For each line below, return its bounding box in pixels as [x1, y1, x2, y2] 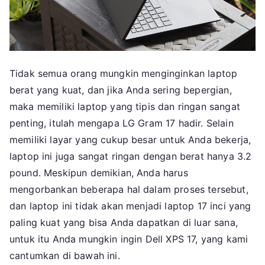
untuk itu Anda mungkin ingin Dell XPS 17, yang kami [9, 232, 248, 245]
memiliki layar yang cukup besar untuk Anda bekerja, [9, 133, 251, 146]
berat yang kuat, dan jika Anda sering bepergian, [9, 83, 232, 96]
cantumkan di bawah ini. [9, 249, 120, 261]
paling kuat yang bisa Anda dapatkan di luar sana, [9, 216, 238, 228]
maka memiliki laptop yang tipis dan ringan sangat [9, 100, 240, 112]
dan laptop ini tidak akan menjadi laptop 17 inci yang [9, 199, 251, 212]
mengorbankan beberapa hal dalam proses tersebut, [9, 183, 248, 195]
